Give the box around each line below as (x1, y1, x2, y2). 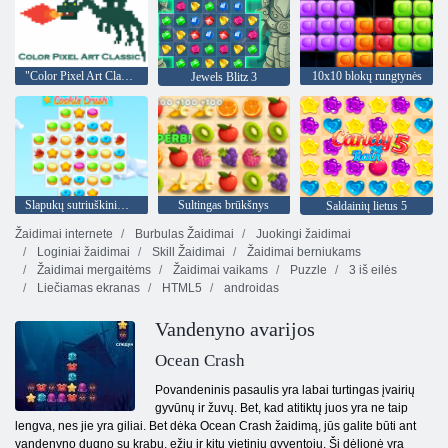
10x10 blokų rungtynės (311, 69, 422, 84)
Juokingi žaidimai (253, 227, 351, 242)
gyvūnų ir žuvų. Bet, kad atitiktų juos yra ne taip (155, 401, 408, 416)
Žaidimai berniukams (244, 245, 361, 260)
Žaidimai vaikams (170, 263, 268, 278)
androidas (221, 281, 279, 296)
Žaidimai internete (15, 227, 113, 242)
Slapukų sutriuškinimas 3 (117, 197, 129, 212)
